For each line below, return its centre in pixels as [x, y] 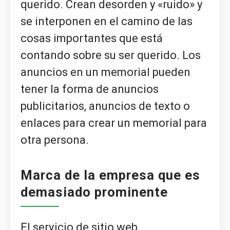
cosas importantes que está [92, 39]
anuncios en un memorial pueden [106, 72]
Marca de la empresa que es [110, 175]
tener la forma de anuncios [90, 89]
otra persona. [55, 140]
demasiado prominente [94, 192]
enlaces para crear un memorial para [114, 123]
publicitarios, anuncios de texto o [105, 106]
